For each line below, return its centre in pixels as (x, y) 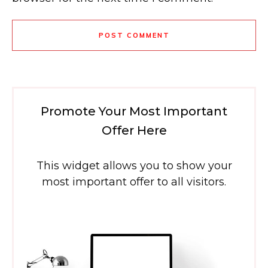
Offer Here (134, 130)
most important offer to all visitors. (134, 182)
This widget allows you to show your (134, 166)
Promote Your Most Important (134, 111)
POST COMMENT (134, 35)
